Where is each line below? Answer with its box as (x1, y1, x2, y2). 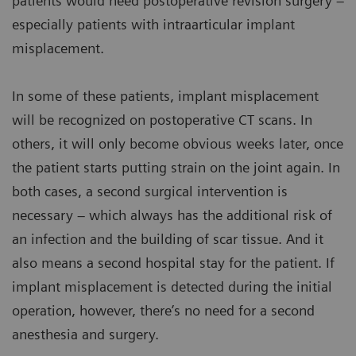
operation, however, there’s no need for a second (12, 302, 315, 319)
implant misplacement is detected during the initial (12, 278, 332, 296)
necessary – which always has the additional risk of (12, 207, 332, 224)
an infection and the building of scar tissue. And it (12, 230, 323, 248)
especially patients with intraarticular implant (12, 16, 295, 33)
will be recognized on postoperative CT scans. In (12, 111, 312, 129)
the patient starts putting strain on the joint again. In (12, 159, 340, 176)
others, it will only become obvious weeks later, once (12, 135, 343, 153)
